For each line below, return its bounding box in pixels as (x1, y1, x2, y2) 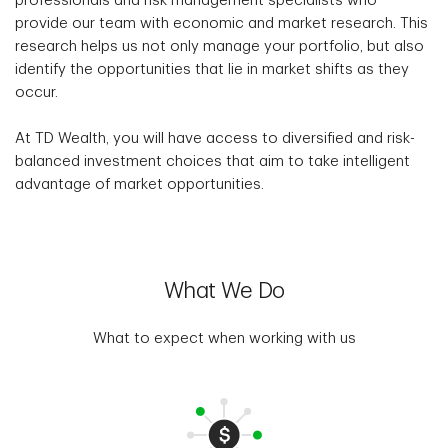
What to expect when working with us (92, 331, 356, 347)
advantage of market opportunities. (15, 177, 264, 193)
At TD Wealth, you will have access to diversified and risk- (15, 131, 415, 147)
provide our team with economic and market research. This (15, 16, 428, 32)
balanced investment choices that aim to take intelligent (15, 154, 410, 170)
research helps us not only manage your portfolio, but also (15, 39, 424, 55)
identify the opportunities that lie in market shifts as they (15, 62, 409, 78)
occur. (15, 85, 58, 101)
